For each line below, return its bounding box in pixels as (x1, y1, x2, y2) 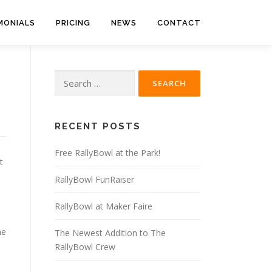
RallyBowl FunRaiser (55, 174, 134, 185)
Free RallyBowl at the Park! (55, 147, 160, 158)
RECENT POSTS (55, 121, 141, 132)
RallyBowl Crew (55, 241, 115, 253)
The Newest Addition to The (55, 227, 166, 239)
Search (54, 71, 81, 83)
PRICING (56, 18, 90, 27)
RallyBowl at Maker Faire (55, 200, 152, 212)
